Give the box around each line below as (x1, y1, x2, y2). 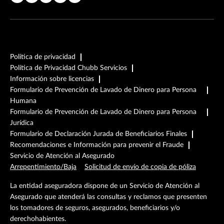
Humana (10, 97, 36, 104)
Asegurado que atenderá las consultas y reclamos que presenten (10, 193, 207, 200)
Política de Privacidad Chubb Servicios (10, 64, 127, 71)
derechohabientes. (10, 215, 68, 222)
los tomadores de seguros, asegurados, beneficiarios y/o (10, 204, 180, 211)
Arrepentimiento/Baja (10, 163, 76, 170)
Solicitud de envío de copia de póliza (84, 163, 196, 170)
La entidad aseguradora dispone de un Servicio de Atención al (10, 182, 199, 189)
